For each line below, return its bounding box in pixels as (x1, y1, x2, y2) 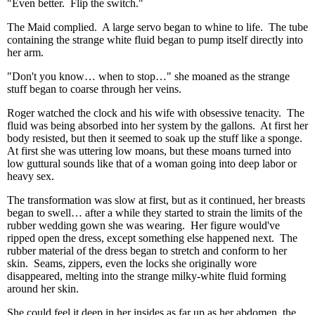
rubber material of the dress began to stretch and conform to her (7, 245, 287, 257)
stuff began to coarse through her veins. (7, 83, 181, 95)
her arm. (7, 46, 44, 58)
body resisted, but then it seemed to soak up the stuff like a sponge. (7, 132, 305, 144)
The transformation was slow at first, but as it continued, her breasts (7, 194, 305, 206)
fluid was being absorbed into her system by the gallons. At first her (7, 120, 308, 131)
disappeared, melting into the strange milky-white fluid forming (7, 270, 286, 282)
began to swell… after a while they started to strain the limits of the (7, 207, 302, 219)
